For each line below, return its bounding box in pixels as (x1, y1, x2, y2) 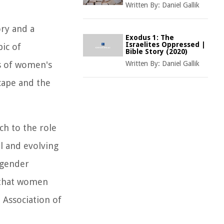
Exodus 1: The (125, 33, 174, 41)
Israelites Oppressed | (125, 40, 205, 48)
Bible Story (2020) (125, 47, 187, 55)
